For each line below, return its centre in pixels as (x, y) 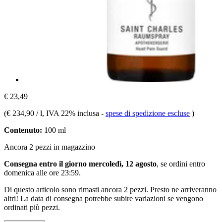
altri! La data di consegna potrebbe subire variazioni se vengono (104, 198)
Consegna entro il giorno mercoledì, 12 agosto (80, 164)
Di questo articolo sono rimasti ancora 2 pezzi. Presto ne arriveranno (110, 189)
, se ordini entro (181, 164)
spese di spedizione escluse (148, 113)
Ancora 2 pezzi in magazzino (50, 147)
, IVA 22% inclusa (72, 113)
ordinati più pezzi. (32, 207)
